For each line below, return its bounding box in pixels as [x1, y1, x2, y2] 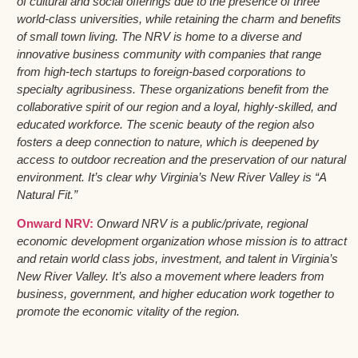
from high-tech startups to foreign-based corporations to [17, 65, 305, 79]
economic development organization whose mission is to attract [17, 234, 347, 249]
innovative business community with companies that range [17, 47, 321, 62]
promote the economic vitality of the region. [17, 304, 240, 319]
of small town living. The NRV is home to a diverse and [17, 30, 301, 44]
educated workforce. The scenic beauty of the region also [17, 117, 314, 132]
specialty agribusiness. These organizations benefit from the [17, 82, 328, 97]
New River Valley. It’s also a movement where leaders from [17, 269, 324, 284]
